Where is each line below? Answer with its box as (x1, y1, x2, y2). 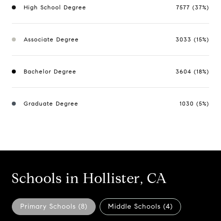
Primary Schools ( (20, 202, 81, 211)
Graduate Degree (24, 100, 78, 107)
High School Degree (24, 3, 86, 11)
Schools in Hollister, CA (12, 170, 167, 187)
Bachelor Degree (24, 68, 76, 75)
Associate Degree (24, 36, 79, 43)
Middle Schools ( (108, 202, 166, 211)
